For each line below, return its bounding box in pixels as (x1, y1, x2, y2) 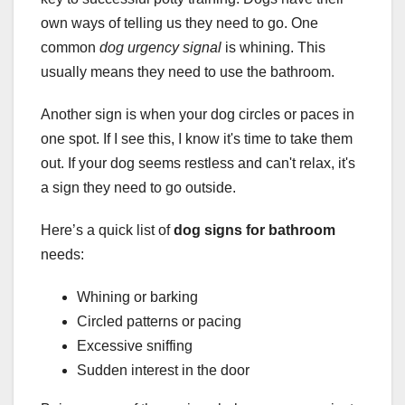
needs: (41, 247, 84, 263)
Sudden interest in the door (77, 363, 250, 379)
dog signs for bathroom (174, 222, 335, 239)
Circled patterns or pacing (77, 314, 241, 330)
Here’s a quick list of (41, 222, 174, 239)
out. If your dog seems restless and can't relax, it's (41, 155, 355, 172)
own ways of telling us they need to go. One (41, 15, 318, 32)
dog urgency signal (99, 40, 221, 56)
